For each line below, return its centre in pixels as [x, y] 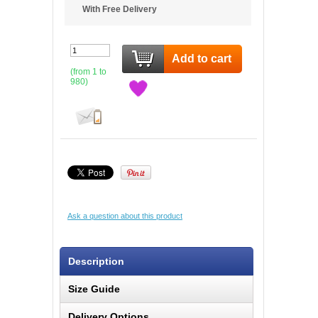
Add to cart [202, 58]
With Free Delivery [120, 9]
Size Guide [94, 289]
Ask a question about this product [125, 216]
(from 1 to [88, 72]
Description [97, 261]
